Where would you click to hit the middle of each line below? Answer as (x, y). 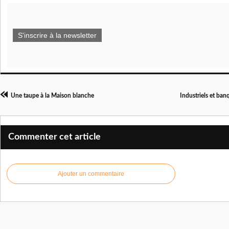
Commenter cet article (54, 137)
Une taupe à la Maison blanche (52, 96)
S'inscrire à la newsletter (57, 35)
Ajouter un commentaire (91, 174)
